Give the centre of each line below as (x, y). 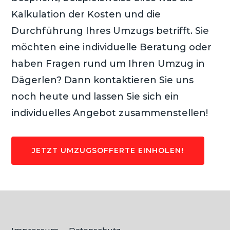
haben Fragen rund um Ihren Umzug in (108, 63)
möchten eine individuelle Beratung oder (112, 47)
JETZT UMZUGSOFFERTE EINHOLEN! (108, 150)
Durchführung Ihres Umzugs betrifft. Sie (110, 31)
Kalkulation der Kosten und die (86, 14)
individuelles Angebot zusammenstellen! (110, 113)
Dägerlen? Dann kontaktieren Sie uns (103, 80)
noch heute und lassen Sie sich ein (95, 96)
